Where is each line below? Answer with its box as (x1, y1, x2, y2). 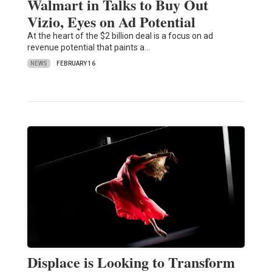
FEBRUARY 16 (56, 60, 95, 67)
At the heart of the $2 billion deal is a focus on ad (27, 31, 213, 41)
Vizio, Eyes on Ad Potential (27, 11, 195, 33)
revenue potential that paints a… (27, 42, 150, 53)
